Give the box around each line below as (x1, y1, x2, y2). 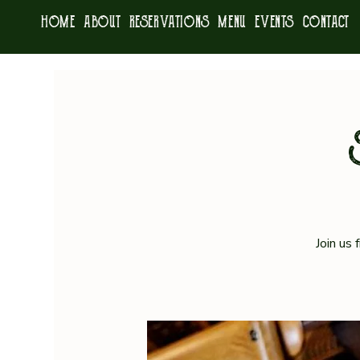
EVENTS (255, 14, 294, 31)
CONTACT (302, 14, 349, 31)
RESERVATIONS (129, 14, 210, 31)
